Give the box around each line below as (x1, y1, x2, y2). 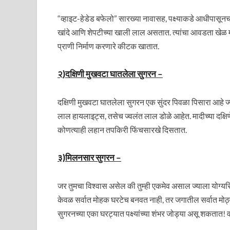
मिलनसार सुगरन (65, 152, 114, 163)
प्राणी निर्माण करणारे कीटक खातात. (57, 41, 159, 51)
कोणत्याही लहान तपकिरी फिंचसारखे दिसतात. (57, 125, 187, 135)
